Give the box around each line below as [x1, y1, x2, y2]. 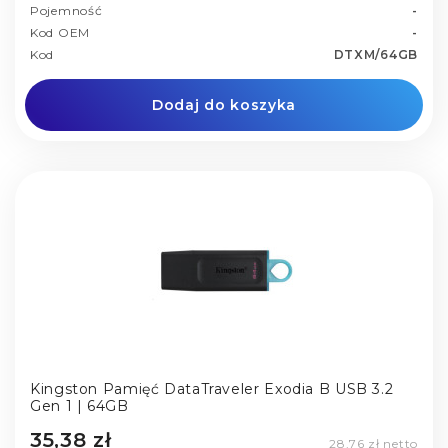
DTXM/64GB [333, 47, 418, 63]
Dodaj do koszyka [151, 96, 297, 115]
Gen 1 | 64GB [30, 397, 129, 416]
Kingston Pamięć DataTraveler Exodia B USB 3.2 [30, 380, 394, 399]
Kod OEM [30, 25, 90, 41]
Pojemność [30, 3, 103, 19]
